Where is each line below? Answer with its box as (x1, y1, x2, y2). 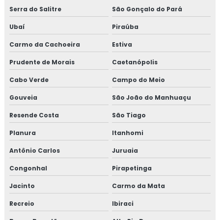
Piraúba (111, 23, 138, 31)
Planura (9, 129, 36, 137)
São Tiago (111, 111, 146, 119)
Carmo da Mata (111, 182, 165, 190)
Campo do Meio (111, 76, 165, 84)
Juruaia (111, 146, 138, 155)
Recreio (9, 199, 34, 208)
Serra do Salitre (9, 5, 61, 13)
